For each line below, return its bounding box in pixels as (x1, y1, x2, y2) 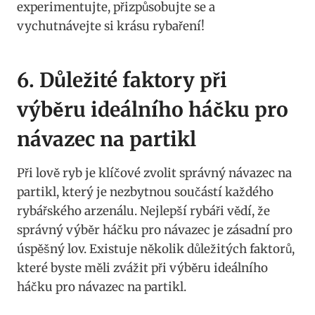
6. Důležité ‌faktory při (17, 67, 227, 93)
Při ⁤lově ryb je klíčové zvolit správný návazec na (17, 165, 292, 181)
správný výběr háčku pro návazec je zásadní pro (17, 221, 292, 238)
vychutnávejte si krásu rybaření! (17, 18, 205, 34)
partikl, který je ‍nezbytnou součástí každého (17, 184, 274, 200)
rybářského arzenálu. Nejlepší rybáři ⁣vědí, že (17, 202, 270, 219)
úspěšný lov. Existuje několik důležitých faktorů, (17, 240, 295, 257)
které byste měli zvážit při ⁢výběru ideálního (17, 259, 268, 276)
